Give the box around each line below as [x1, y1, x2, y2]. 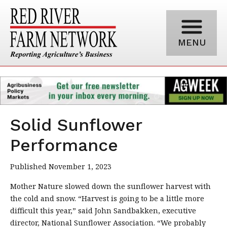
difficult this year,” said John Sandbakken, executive [10, 205, 196, 215]
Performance [10, 135, 118, 155]
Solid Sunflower [10, 115, 142, 135]
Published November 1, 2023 [10, 161, 111, 171]
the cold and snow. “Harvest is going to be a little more [10, 193, 204, 203]
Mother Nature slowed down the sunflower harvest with [10, 181, 211, 191]
